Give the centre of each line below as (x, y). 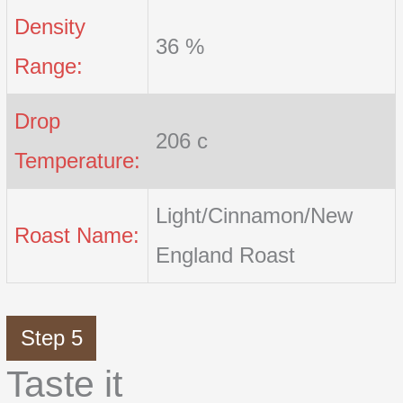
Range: (49, 66)
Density (50, 26)
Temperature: (78, 160)
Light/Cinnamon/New (255, 215)
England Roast (226, 255)
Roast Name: (77, 235)
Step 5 (51, 337)
